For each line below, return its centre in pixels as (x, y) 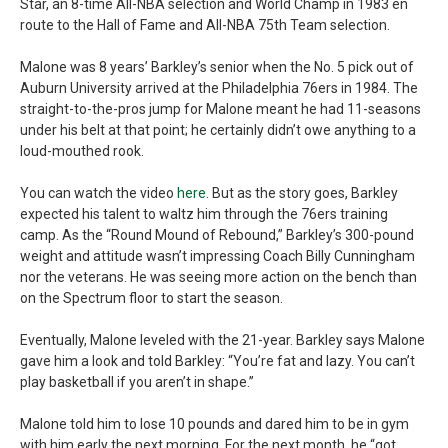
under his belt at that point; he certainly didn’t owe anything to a (218, 130)
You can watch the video (98, 193)
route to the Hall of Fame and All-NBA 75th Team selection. (205, 25)
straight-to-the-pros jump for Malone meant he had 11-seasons (220, 109)
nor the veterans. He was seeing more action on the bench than (218, 277)
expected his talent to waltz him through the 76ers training (204, 214)
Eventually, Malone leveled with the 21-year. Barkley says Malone (222, 340)
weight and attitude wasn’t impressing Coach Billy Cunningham (217, 256)
